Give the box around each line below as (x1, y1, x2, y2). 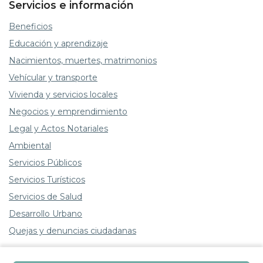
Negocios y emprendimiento (9, 106, 127, 117)
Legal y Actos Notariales (9, 123, 108, 134)
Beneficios (9, 21, 52, 32)
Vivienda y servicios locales (9, 89, 117, 100)
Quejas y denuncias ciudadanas (9, 225, 136, 236)
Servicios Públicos (9, 157, 82, 168)
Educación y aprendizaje (9, 38, 108, 49)
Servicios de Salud (9, 191, 82, 202)
